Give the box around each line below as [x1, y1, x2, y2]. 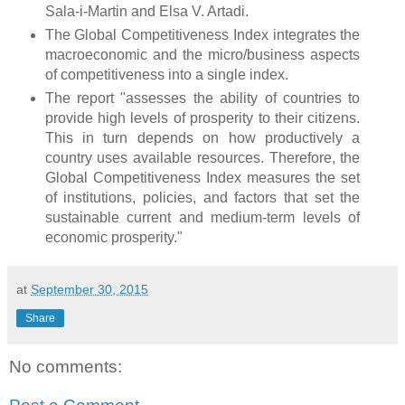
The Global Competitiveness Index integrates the [44, 26, 361, 42]
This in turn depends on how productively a [44, 129, 361, 146]
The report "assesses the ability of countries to [44, 89, 361, 106]
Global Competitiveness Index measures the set [44, 169, 361, 185]
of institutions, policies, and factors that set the [44, 189, 361, 205]
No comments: [9, 356, 122, 376]
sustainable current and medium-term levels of [44, 209, 361, 225]
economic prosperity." [44, 229, 183, 245]
